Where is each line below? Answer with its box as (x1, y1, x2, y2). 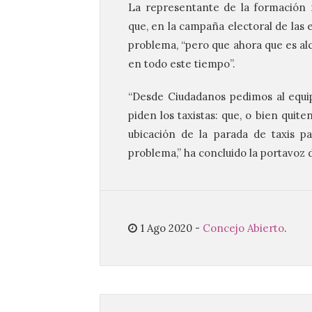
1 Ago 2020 (141, 221, 192, 235)
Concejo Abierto (203, 221, 284, 235)
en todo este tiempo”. (128, 57, 235, 70)
